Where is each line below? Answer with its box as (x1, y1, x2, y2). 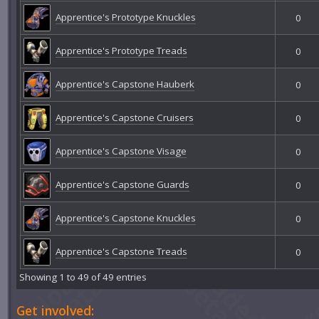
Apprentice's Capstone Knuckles (55, 211, 196, 224)
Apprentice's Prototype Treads (55, 43, 187, 57)
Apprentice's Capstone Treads (55, 244, 187, 258)
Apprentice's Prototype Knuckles (55, 10, 196, 23)
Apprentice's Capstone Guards (55, 177, 189, 191)
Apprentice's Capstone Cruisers (55, 110, 194, 124)
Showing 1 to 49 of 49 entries (19, 271, 147, 284)
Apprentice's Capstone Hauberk (55, 77, 194, 90)
